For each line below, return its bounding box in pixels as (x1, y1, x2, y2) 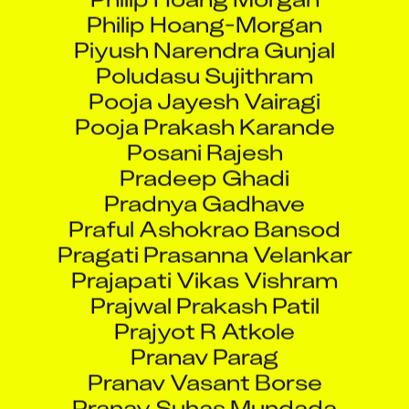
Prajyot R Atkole (114, 299, 295, 330)
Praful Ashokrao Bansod (68, 196, 341, 227)
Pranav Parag (131, 324, 278, 355)
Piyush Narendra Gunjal (74, 17, 335, 48)
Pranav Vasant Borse (87, 350, 322, 381)
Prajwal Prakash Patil (89, 273, 320, 304)
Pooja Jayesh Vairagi (89, 68, 320, 100)
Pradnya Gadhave (104, 171, 305, 202)
